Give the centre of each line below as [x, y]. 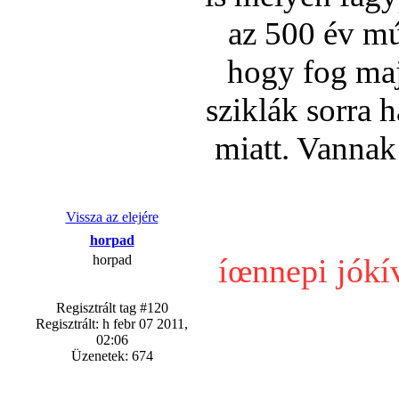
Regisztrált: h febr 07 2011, [112, 324]
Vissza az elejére [112, 217]
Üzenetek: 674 [112, 356]
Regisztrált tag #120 [112, 308]
